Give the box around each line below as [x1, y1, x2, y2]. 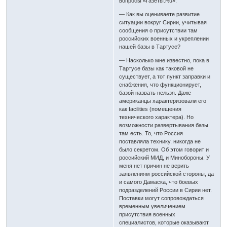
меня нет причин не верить [119, 163, 190, 169]
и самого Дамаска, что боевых [119, 179, 199, 185]
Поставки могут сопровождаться [119, 195, 204, 202]
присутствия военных [119, 211, 176, 218]
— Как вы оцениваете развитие [119, 11, 200, 18]
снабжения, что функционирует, [119, 82, 202, 88]
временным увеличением [119, 203, 186, 210]
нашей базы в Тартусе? [119, 44, 181, 50]
